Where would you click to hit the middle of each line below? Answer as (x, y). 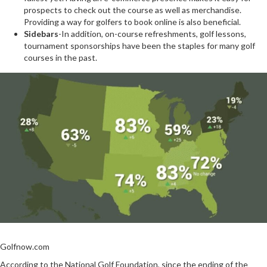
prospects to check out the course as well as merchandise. (133, 10)
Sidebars (41, 33)
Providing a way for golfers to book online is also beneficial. (132, 21)
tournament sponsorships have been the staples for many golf (139, 45)
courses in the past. (60, 57)
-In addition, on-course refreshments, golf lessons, (152, 33)
